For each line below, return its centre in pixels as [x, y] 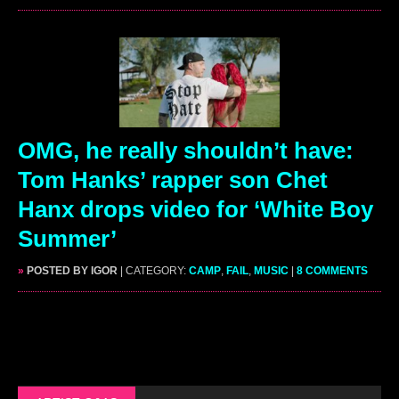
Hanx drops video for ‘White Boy [195, 209]
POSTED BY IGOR [71, 270]
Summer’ [67, 238]
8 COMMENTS [332, 270]
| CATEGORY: [155, 270]
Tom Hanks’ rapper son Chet [173, 179]
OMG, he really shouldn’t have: [186, 150]
